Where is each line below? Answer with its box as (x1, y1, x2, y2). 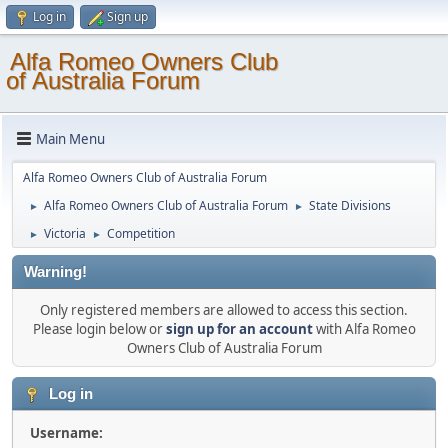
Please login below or (32, 320, 166, 338)
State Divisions (309, 197, 391, 214)
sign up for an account (165, 320, 313, 338)
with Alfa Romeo (312, 320, 416, 338)
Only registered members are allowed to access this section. (40, 301, 408, 319)
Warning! (24, 264, 87, 280)
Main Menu (36, 129, 105, 148)
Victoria (44, 225, 86, 242)
